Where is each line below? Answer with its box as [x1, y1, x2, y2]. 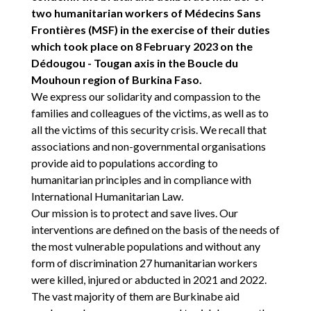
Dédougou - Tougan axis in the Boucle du [31, 56, 238, 69]
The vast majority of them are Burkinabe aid [31, 289, 239, 303]
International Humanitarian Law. [31, 189, 183, 203]
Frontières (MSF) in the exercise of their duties [31, 22, 270, 36]
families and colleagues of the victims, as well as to [31, 106, 269, 119]
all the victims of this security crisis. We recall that [31, 122, 267, 136]
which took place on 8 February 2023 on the [31, 39, 253, 53]
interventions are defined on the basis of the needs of [31, 222, 280, 236]
